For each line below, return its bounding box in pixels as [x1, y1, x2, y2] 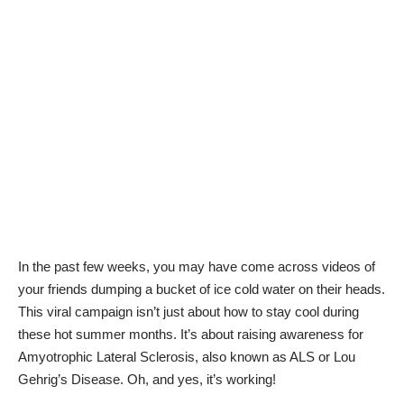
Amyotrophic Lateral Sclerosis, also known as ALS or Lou [18, 349, 355, 364]
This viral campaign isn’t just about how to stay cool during [18, 304, 359, 319]
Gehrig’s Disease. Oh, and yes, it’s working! [18, 372, 276, 387]
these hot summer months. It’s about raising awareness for [18, 326, 363, 342]
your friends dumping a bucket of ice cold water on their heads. [18, 281, 385, 297]
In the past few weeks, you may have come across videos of [18, 259, 375, 274]
